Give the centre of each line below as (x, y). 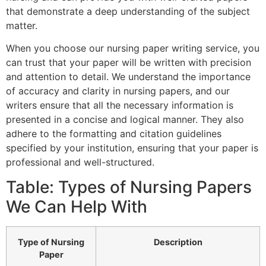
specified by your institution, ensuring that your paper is (132, 148)
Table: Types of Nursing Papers (129, 187)
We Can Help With (77, 207)
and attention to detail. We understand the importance (128, 76)
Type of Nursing (51, 242)
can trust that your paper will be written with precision (129, 62)
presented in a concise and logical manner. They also (125, 119)
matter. (22, 25)
